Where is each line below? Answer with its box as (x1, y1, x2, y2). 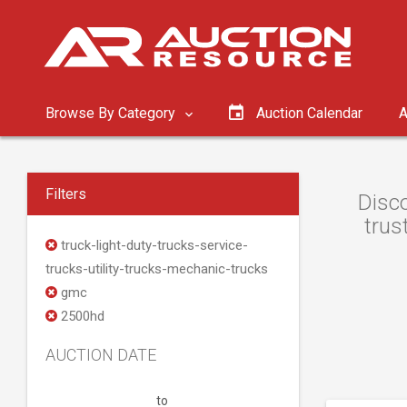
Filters (45, 185, 86, 203)
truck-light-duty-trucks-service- (57, 237, 248, 253)
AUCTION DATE (45, 345, 156, 364)
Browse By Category (45, 104, 179, 122)
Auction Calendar (256, 104, 362, 122)
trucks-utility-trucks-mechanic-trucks (45, 261, 268, 277)
